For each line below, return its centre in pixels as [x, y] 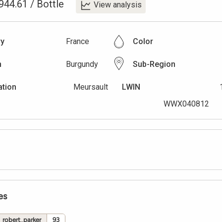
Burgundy [82, 64]
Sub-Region [154, 64]
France [78, 42]
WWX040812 [186, 104]
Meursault [90, 87]
